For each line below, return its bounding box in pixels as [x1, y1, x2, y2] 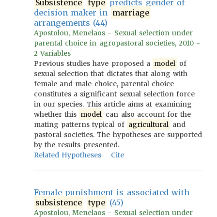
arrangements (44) [34, 18, 108, 28]
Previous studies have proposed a [34, 59, 153, 68]
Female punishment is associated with [34, 187, 189, 197]
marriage [112, 8, 149, 17]
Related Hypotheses [34, 151, 102, 159]
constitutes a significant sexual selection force [34, 90, 195, 98]
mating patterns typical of [34, 120, 127, 129]
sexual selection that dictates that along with [34, 69, 188, 78]
